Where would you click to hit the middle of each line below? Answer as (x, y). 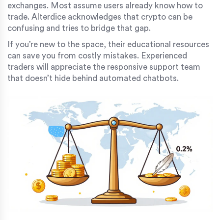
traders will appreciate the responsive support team (104, 67)
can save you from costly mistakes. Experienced (97, 55)
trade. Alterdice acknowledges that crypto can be (100, 17)
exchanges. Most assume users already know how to (105, 5)
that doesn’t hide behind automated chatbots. (93, 78)
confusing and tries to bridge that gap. (79, 28)
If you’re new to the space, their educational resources (108, 44)
